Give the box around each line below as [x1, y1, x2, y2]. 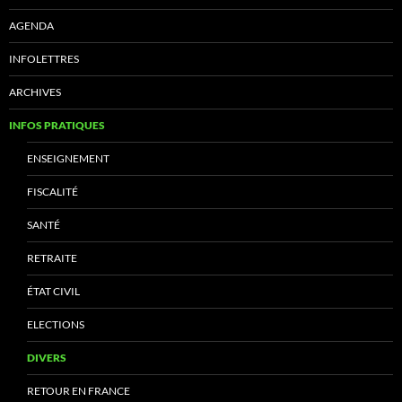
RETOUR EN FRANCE [27, 384, 130, 398]
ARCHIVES [9, 85, 61, 100]
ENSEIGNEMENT [27, 152, 109, 166]
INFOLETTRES [9, 52, 79, 66]
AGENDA [9, 19, 54, 33]
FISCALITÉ [27, 185, 78, 199]
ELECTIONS [27, 318, 84, 332]
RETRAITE [27, 251, 77, 266]
